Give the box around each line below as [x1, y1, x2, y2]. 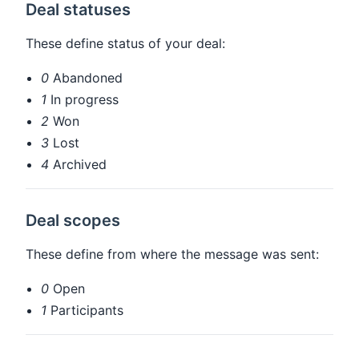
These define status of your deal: [26, 34, 225, 51]
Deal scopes [26, 211, 121, 231]
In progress [46, 91, 119, 107]
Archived [49, 155, 107, 172]
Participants [46, 302, 124, 319]
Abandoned [49, 69, 123, 86]
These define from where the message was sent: [26, 246, 319, 263]
